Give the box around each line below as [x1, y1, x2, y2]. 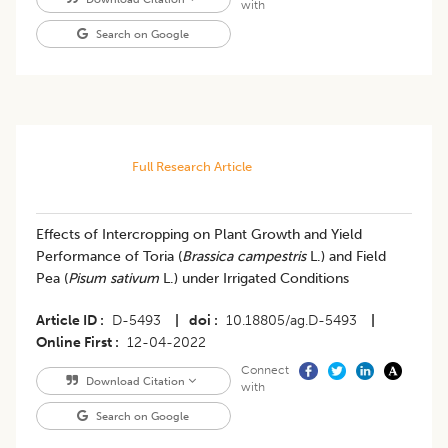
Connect [240, 363, 289, 378]
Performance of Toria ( [36, 248, 182, 266]
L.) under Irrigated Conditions [163, 270, 349, 288]
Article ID [36, 312, 97, 330]
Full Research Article [131, 159, 252, 175]
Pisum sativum [68, 270, 163, 288]
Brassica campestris [182, 248, 310, 266]
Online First [36, 334, 112, 352]
